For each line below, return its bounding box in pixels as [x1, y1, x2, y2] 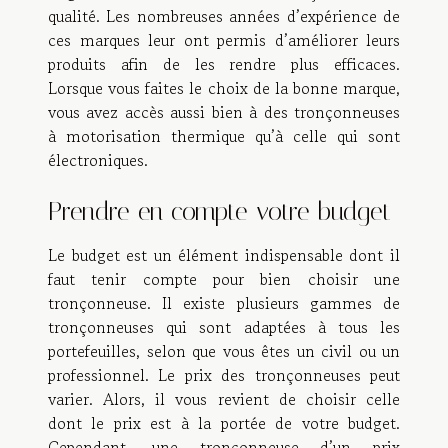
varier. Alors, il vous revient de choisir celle [48, 386, 400, 411]
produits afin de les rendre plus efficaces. [48, 51, 400, 76]
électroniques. [48, 147, 148, 172]
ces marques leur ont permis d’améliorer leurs [48, 27, 400, 52]
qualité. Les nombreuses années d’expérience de [48, 3, 400, 28]
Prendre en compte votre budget [48, 196, 391, 226]
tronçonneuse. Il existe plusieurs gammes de [48, 290, 400, 315]
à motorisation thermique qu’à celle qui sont [48, 123, 400, 148]
